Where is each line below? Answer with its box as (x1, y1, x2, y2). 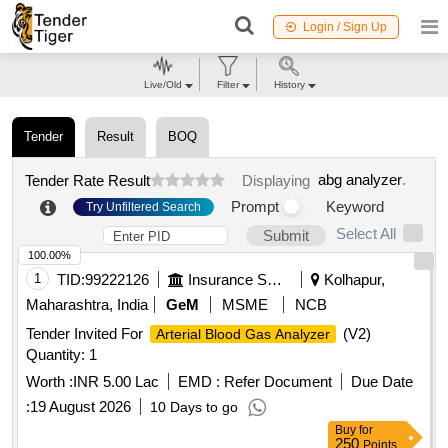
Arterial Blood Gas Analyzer (156, 326, 330, 343)
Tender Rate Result (25, 171, 150, 189)
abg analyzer (318, 171, 402, 189)
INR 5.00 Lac (73, 373, 159, 391)
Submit (263, 227, 309, 245)
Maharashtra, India (26, 296, 148, 314)
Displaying (242, 171, 318, 189)
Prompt (231, 198, 279, 216)
